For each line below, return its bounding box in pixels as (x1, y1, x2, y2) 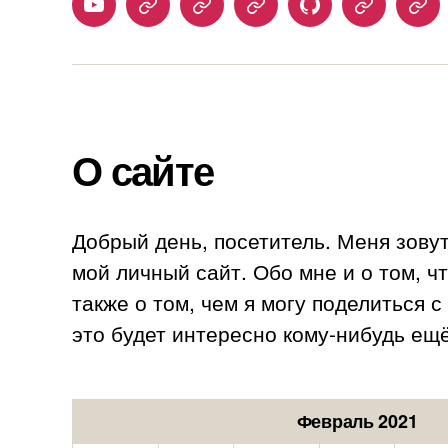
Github (308, 3, 360, 30)
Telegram (146, 3, 219, 30)
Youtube (92, 3, 156, 30)
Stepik (200, 3, 249, 30)
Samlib (362, 3, 416, 30)
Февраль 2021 (296, 407, 418, 434)
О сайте (72, 140, 214, 198)
